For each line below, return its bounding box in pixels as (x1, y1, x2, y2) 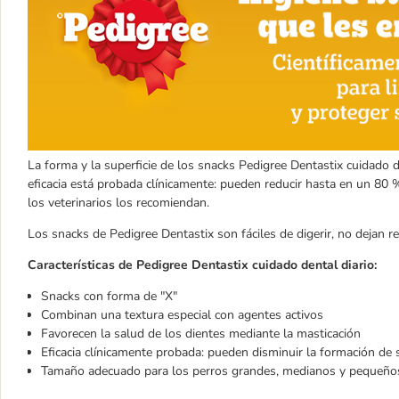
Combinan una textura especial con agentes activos (41, 305, 323, 323)
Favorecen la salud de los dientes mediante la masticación (41, 324, 361, 342)
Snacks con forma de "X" (41, 287, 177, 305)
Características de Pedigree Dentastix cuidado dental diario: (28, 256, 377, 273)
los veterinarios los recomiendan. (28, 193, 209, 211)
